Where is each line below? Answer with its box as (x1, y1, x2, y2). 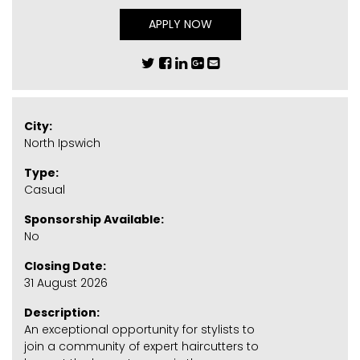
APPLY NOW (148, 15, 212, 32)
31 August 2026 (24, 274, 108, 291)
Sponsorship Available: (24, 211, 164, 227)
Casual (24, 181, 65, 198)
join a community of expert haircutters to (24, 337, 259, 354)
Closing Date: (24, 257, 106, 274)
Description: (24, 304, 100, 321)
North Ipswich (24, 134, 100, 151)
